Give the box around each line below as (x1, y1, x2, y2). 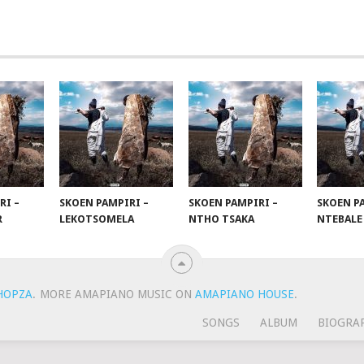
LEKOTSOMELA (59, 212, 135, 225)
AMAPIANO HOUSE (194, 287, 294, 301)
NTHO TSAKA (188, 212, 254, 225)
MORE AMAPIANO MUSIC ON (39, 287, 195, 301)
